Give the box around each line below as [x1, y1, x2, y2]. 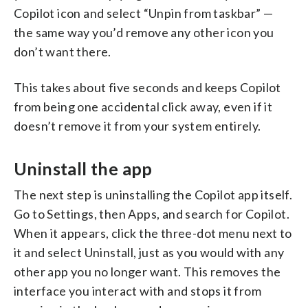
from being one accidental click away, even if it [14, 98, 273, 114]
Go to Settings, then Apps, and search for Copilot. [14, 206, 289, 221]
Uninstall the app [14, 157, 153, 179]
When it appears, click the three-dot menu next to [14, 225, 292, 241]
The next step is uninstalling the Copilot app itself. [14, 186, 293, 202]
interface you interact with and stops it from [14, 283, 261, 298]
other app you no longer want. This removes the [14, 263, 281, 279]
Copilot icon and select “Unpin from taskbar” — [14, 5, 274, 21]
